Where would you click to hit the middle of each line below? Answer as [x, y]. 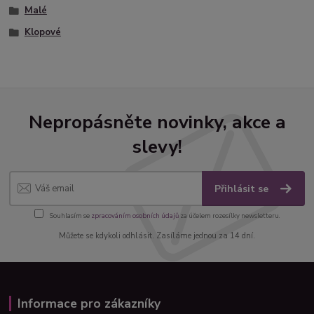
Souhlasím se [69, 216]
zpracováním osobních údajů [135, 216]
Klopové [42, 33]
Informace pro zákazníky [89, 304]
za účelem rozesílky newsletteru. [229, 216]
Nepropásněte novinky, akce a [157, 122]
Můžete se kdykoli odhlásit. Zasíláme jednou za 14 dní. [157, 235]
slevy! [157, 146]
